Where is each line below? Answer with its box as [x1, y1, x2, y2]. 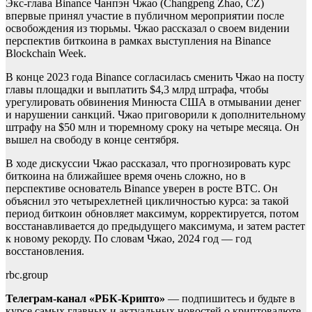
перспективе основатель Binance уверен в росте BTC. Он [6, 182, 278, 195]
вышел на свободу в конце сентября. [6, 134, 179, 146]
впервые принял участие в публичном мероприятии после [6, 10, 284, 22]
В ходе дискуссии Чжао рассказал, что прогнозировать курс [6, 157, 290, 170]
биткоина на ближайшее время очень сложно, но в [6, 170, 246, 182]
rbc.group [6, 269, 48, 281]
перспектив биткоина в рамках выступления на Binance [6, 35, 271, 47]
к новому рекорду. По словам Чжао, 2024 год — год [6, 233, 251, 245]
